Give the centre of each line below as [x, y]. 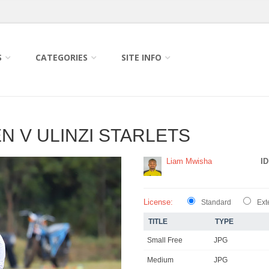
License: [158, 202]
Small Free [165, 240]
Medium [160, 260]
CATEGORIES [61, 57]
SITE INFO [141, 57]
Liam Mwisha [189, 161]
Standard [216, 203]
